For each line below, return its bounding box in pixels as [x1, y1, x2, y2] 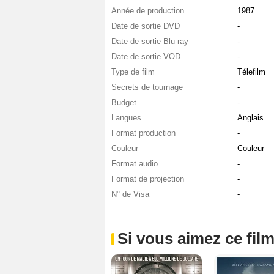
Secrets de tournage [111, 82, 183, 92]
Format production [111, 128, 176, 138]
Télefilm [237, 67, 265, 76]
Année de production [111, 6, 184, 15]
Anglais [237, 113, 264, 122]
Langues [111, 113, 141, 122]
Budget [111, 97, 136, 107]
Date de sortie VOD [111, 51, 180, 61]
